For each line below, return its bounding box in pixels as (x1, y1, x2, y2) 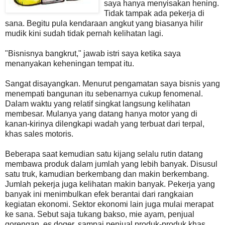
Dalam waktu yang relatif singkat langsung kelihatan (5, 99, 190, 108)
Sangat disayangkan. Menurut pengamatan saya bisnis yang (5, 79, 220, 88)
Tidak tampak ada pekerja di (104, 9, 204, 18)
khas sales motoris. (5, 129, 73, 138)
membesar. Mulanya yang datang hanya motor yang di (5, 109, 197, 118)
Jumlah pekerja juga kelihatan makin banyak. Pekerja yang (5, 179, 215, 188)
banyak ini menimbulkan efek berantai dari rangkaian (5, 189, 193, 198)
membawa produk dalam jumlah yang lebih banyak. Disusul (5, 159, 217, 168)
